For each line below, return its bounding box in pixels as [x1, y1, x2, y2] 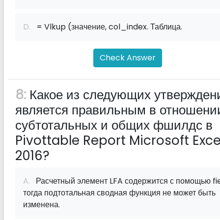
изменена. [23, 199, 60, 210]
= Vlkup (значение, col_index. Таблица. [30, 21, 182, 32]
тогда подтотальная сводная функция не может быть [23, 187, 216, 198]
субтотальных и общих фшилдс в [15, 116, 213, 134]
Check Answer [100, 52, 156, 63]
